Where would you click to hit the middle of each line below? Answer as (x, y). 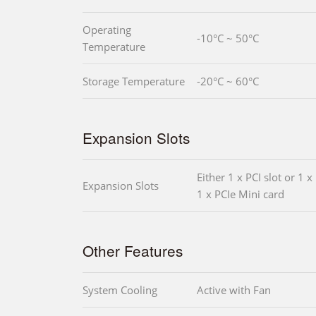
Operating (107, 30)
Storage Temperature (134, 81)
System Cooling (120, 290)
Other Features (133, 251)
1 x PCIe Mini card (241, 194)
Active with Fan (234, 290)
